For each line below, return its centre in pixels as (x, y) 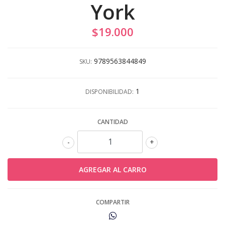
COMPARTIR (113, 202)
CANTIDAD (113, 122)
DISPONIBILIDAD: (109, 91)
